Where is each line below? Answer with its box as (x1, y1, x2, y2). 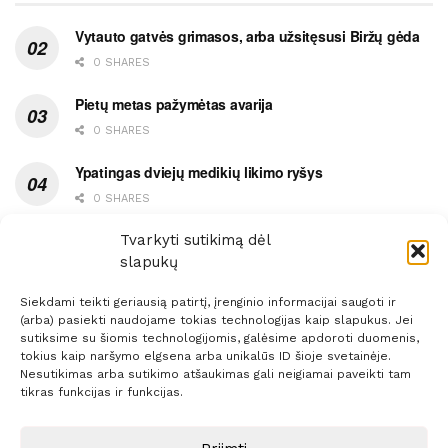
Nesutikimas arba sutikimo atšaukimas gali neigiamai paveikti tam (20, 367, 411, 381)
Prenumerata (58, 381, 142, 397)
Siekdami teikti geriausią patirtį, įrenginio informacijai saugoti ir (20, 295, 396, 309)
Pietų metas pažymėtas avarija (75, 93, 273, 114)
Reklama (165, 381, 220, 397)
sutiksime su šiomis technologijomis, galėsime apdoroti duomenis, (20, 331, 419, 345)
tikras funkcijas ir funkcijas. (20, 385, 183, 399)
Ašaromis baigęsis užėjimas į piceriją (75, 229, 317, 250)
